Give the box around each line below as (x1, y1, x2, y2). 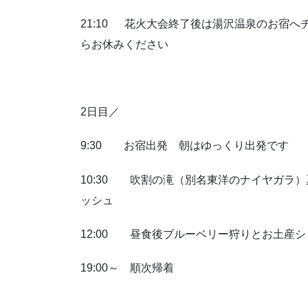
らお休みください (80, 38, 168, 50)
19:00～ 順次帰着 (80, 262, 174, 274)
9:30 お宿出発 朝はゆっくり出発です (80, 140, 289, 152)
